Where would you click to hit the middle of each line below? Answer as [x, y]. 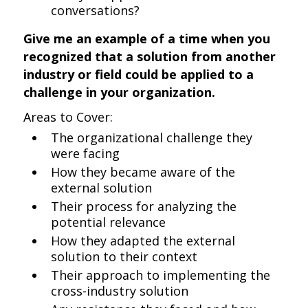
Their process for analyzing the [144, 206]
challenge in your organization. [120, 92]
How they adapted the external [143, 241]
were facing [86, 153]
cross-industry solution [120, 291]
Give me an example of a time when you [147, 38]
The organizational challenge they [152, 137]
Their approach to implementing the [161, 275]
